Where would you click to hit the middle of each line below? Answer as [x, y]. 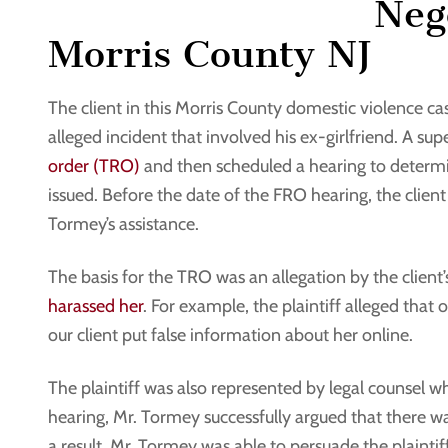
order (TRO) [94, 165]
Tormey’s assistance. [123, 223]
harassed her [95, 305]
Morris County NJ [210, 53]
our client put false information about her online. [230, 334]
